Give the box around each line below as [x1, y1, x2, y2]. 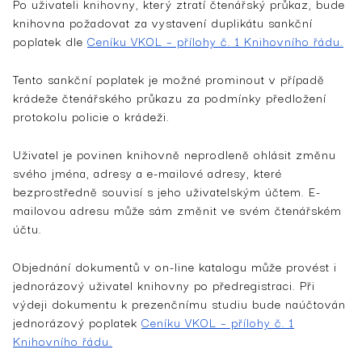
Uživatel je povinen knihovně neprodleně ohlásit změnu [13, 144, 336, 163]
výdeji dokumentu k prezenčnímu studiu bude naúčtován [13, 293, 346, 313]
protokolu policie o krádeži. [13, 106, 170, 125]
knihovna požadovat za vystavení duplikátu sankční [13, 12, 313, 32]
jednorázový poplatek [13, 312, 141, 331]
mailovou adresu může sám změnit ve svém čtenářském [13, 200, 342, 219]
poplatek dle [13, 31, 87, 50]
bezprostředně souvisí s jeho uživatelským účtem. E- [13, 181, 321, 200]
